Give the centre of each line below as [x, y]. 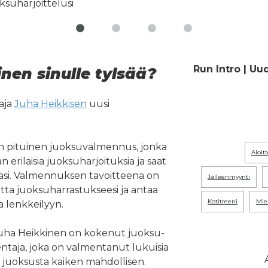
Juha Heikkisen [51, 104]
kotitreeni [224, 202]
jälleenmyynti [230, 177]
